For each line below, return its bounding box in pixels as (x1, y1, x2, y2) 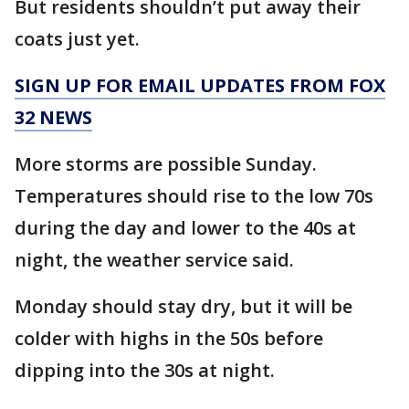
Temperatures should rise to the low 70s (15, 184, 373, 208)
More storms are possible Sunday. (15, 152, 317, 176)
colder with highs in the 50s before (15, 326, 323, 351)
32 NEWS (15, 105, 92, 130)
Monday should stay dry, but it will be (15, 294, 352, 319)
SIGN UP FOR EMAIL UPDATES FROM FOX (15, 73, 385, 98)
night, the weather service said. (15, 247, 294, 272)
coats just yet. (15, 26, 140, 51)
